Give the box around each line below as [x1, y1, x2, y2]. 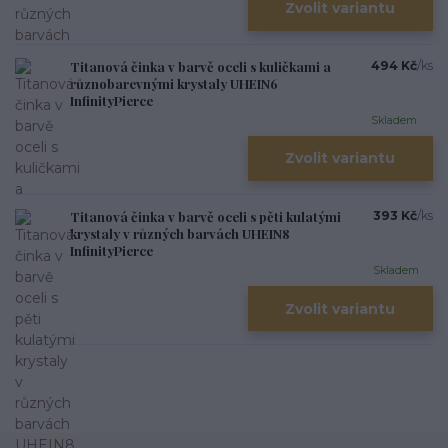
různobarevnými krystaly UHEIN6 [70, 74, 278, 92]
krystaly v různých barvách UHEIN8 [70, 225, 290, 243]
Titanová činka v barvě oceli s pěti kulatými [70, 208, 341, 226]
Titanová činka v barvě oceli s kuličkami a [70, 57, 331, 75]
